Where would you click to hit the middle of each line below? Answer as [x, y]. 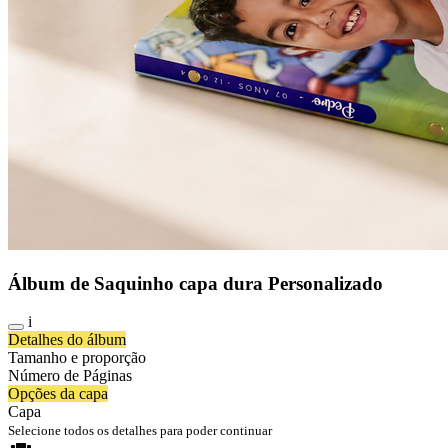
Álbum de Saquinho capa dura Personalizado [195, 283]
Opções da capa [58, 394]
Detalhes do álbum [67, 340]
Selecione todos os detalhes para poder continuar [140, 431]
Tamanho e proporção [77, 358]
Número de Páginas [70, 376]
